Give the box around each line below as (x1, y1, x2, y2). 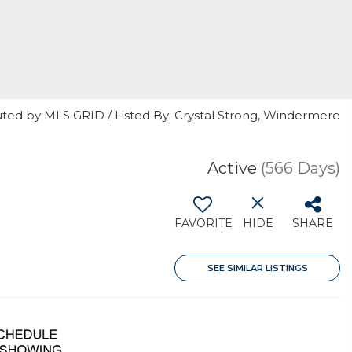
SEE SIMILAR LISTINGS (207, 262, 308, 273)
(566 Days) (261, 159, 340, 178)
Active (207, 159, 257, 178)
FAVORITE (174, 216, 233, 230)
